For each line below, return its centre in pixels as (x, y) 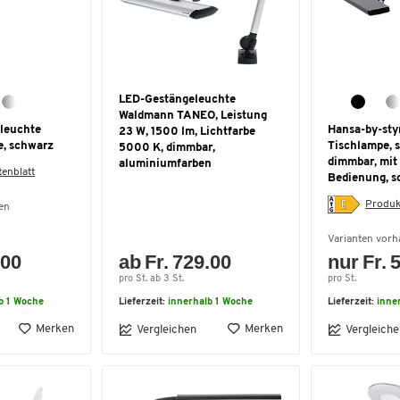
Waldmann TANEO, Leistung (193, 116)
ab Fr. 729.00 (175, 262)
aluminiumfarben (165, 164)
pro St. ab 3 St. (151, 279)
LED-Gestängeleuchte (177, 100)
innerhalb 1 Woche (210, 302)
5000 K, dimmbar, (167, 148)
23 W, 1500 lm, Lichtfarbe (187, 132)
